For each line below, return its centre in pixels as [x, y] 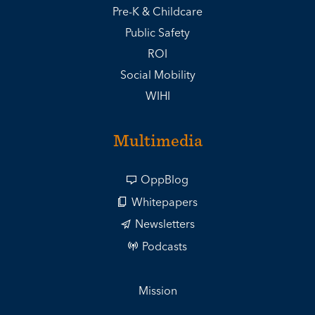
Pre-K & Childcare [157, 12]
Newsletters [165, 225]
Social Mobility [157, 76]
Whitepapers [165, 202]
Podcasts [165, 246]
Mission [157, 291]
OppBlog [165, 180]
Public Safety [157, 33]
